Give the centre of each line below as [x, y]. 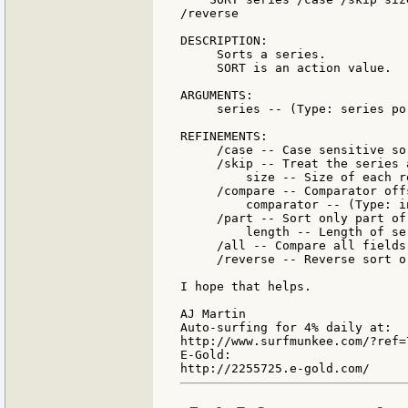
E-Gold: [206, 355]
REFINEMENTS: [224, 137]
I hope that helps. [246, 287]
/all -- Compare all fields [293, 246]
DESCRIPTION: [224, 41]
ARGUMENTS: [217, 96]
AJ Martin [213, 314]
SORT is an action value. [286, 68]
